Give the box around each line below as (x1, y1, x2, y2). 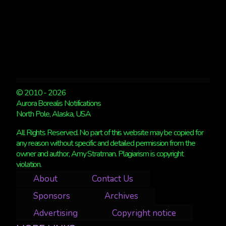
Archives (104, 190, 138, 202)
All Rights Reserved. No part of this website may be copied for (16, 127, 203, 138)
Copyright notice (112, 207, 176, 219)
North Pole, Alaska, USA (16, 108, 91, 120)
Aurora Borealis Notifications (16, 97, 101, 109)
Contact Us (92, 173, 133, 185)
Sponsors (33, 190, 70, 202)
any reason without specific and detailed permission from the (16, 137, 195, 149)
